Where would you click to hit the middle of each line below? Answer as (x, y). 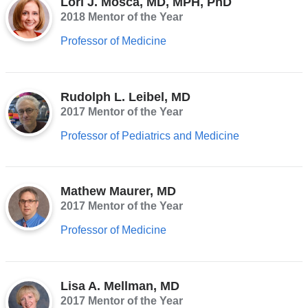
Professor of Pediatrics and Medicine (150, 135)
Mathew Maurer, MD (118, 191)
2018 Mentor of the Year (121, 17)
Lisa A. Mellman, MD (120, 286)
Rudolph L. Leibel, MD (125, 97)
